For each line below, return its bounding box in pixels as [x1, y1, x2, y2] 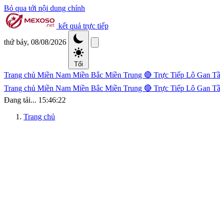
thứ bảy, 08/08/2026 [4, 38, 68, 46]
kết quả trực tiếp [58, 22, 109, 30]
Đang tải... [4, 96, 36, 104]
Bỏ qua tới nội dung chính [4, 4, 85, 12]
